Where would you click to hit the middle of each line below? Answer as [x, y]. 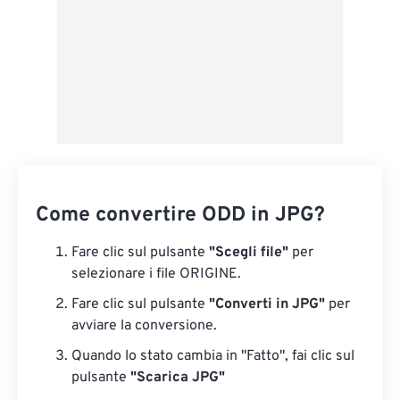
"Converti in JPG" [267, 305]
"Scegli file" [249, 253]
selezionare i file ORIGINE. [156, 275]
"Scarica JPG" [178, 378]
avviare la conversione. [144, 326]
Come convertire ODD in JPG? [180, 216]
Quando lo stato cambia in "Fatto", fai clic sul [213, 357]
